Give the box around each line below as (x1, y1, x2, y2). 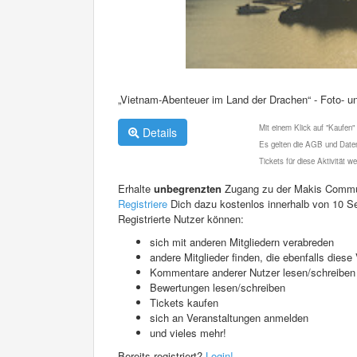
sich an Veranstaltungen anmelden (150, 309, 308, 325)
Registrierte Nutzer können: (118, 210, 244, 226)
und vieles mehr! (150, 324, 226, 340)
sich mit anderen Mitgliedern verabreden (150, 233, 334, 249)
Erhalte (118, 180, 154, 196)
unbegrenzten (154, 180, 222, 196)
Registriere (118, 195, 167, 211)
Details (139, 124, 177, 140)
